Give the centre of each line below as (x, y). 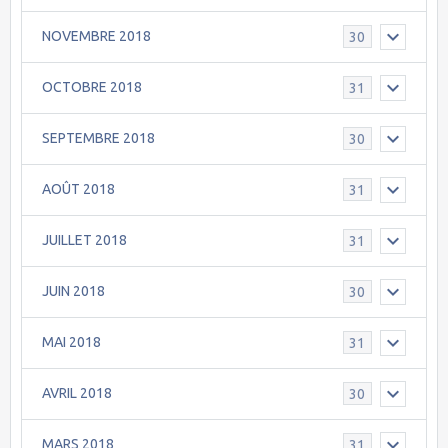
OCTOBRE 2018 (92, 87)
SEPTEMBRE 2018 (98, 138)
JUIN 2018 (73, 291)
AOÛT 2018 (78, 189)
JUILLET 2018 (84, 240)
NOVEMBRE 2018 (96, 36)
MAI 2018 (71, 342)
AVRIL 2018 (77, 393)
